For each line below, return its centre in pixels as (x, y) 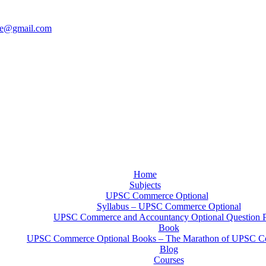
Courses (169, 260)
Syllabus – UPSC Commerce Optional (169, 206)
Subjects (145, 185)
